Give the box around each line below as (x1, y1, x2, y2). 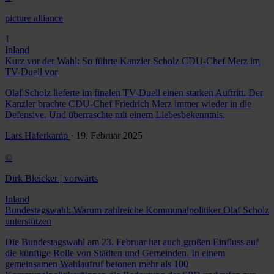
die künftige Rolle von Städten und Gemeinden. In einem (5, 248, 225, 259)
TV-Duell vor (5, 67, 57, 78)
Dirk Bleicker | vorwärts (5, 173, 98, 184)
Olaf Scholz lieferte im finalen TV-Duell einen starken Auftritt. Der (5, 87, 263, 98)
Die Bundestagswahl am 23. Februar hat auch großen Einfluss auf (5, 237, 259, 248)
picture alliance (5, 13, 63, 24)
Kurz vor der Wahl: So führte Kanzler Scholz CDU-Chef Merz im (5, 56, 260, 67)
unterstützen (5, 216, 51, 227)
